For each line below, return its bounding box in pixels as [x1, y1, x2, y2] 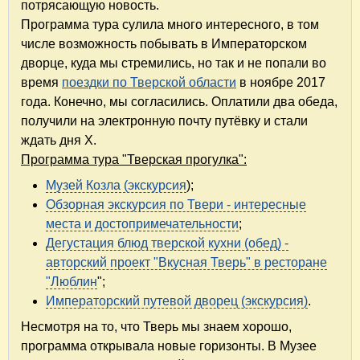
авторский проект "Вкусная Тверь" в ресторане [46, 256, 327, 270]
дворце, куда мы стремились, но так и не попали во [21, 56, 326, 71]
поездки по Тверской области [62, 76, 236, 90]
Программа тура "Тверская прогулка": [21, 153, 247, 167]
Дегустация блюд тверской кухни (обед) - [46, 236, 288, 251]
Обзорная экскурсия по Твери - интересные [46, 198, 306, 212]
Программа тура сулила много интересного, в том [21, 18, 319, 32]
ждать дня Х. [21, 133, 96, 148]
